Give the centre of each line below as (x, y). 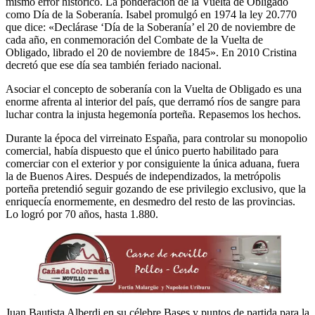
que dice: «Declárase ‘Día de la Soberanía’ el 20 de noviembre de (150, 27)
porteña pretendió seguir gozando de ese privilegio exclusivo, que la (156, 188)
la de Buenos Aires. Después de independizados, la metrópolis (143, 176)
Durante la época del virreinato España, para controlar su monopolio (156, 138)
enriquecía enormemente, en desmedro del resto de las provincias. (150, 201)
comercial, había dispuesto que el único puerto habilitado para (142, 150)
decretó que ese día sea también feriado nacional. (114, 65)
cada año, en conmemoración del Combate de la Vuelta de (134, 39)
